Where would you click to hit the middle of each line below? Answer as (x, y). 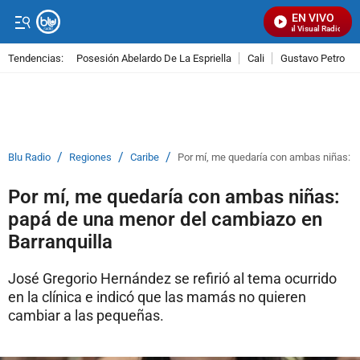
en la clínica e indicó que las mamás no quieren (157, 297)
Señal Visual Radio (304, 29)
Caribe (145, 157)
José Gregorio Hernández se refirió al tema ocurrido (172, 278)
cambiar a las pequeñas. (86, 315)
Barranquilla (60, 242)
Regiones (90, 157)
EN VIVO (313, 18)
